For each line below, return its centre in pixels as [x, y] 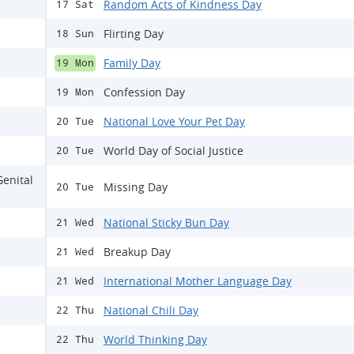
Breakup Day [137, 252]
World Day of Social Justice [173, 151]
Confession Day [144, 92]
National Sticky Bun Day [166, 222]
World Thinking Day [155, 339]
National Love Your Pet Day [174, 121]
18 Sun [75, 34]
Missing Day [136, 186]
